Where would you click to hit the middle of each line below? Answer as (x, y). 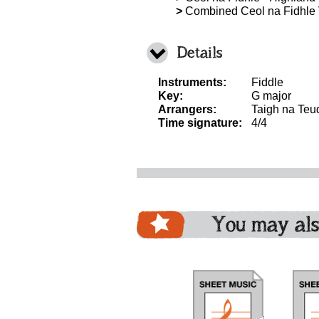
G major (271, 96)
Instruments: (192, 82)
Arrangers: (187, 109)
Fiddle (267, 82)
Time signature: (200, 123)
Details (200, 52)
